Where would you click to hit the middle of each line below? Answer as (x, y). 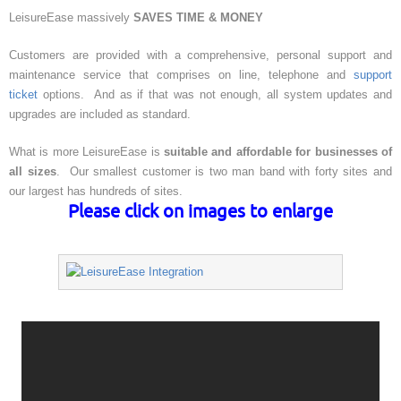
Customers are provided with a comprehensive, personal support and (200, 55)
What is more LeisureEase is (86, 152)
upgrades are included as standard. (100, 114)
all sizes (33, 171)
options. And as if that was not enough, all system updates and (215, 94)
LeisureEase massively (71, 17)
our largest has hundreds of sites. (96, 191)
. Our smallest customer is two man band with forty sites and (224, 171)
